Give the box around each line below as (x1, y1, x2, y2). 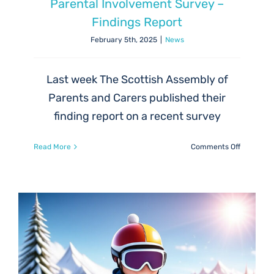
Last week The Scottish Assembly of (46, 73, 228, 87)
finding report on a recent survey (53, 109, 221, 124)
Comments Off (191, 143, 240, 152)
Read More (34, 143, 71, 152)
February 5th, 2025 (90, 35, 157, 45)
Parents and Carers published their (48, 91, 226, 105)
